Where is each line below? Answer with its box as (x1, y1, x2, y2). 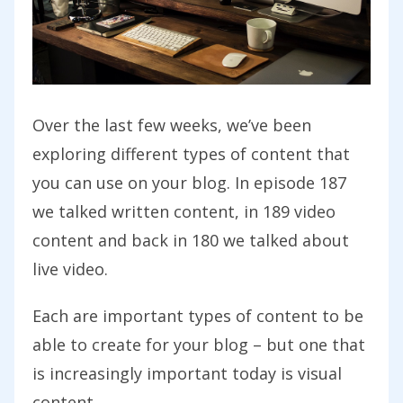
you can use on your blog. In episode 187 (32, 171, 346, 193)
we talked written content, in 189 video (32, 200, 336, 222)
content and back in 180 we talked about (32, 228, 349, 251)
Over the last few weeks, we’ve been (32, 113, 311, 136)
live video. (32, 257, 108, 280)
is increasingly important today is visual (32, 362, 342, 384)
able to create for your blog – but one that (32, 333, 365, 355)
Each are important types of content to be (32, 304, 363, 327)
